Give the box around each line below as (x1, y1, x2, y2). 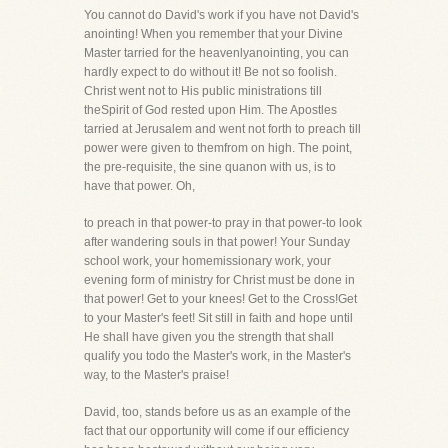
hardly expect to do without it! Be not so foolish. (84, 65, 337, 79)
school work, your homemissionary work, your (84, 254, 331, 268)
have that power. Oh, (84, 179, 195, 193)
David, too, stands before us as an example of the (84, 405, 351, 419)
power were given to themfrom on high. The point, (84, 141, 352, 155)
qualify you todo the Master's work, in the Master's (84, 349, 351, 363)
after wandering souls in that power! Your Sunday (84, 235, 350, 249)
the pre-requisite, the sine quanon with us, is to (84, 160, 336, 174)
